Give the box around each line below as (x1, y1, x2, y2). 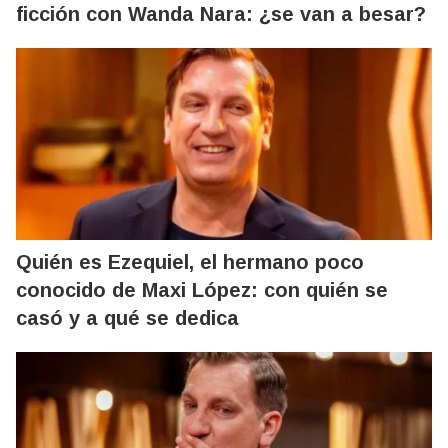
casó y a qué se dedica (16, 307, 239, 329)
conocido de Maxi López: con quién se (16, 279, 388, 301)
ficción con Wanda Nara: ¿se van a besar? (16, 3, 426, 25)
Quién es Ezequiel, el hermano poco (16, 251, 364, 273)
